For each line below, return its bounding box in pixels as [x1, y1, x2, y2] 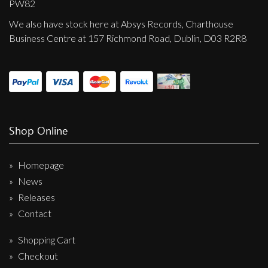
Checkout [18, 249, 58, 261]
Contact [18, 207, 51, 219]
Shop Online [9, 123, 68, 138]
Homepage [18, 159, 64, 170]
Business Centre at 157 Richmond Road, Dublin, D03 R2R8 [9, 32, 246, 44]
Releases [18, 191, 55, 203]
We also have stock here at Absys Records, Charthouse [9, 17, 233, 29]
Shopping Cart [18, 233, 75, 245]
